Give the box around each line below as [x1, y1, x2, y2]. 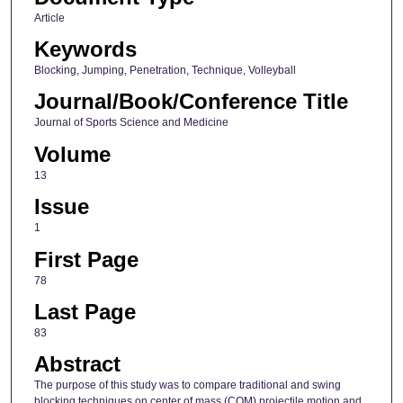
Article [33, 11, 65, 24]
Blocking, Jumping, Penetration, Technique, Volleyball [33, 64, 296, 77]
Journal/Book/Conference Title [33, 89, 348, 114]
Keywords [33, 37, 137, 62]
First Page [33, 246, 139, 272]
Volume [33, 141, 111, 166]
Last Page [33, 300, 136, 325]
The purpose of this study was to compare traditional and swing [33, 379, 341, 392]
